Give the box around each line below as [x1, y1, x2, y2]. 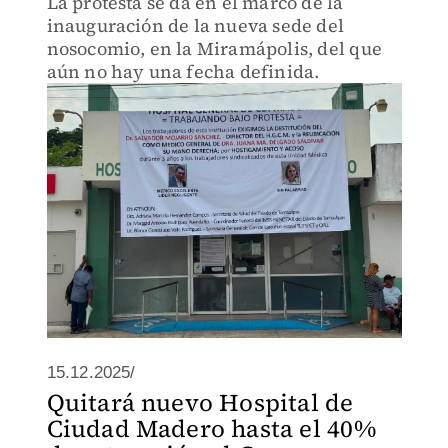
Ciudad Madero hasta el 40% [46, 412, 376, 445]
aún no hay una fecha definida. [46, 59, 320, 84]
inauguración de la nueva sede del [46, 13, 345, 38]
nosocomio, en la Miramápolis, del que [46, 36, 382, 61]
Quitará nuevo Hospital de [46, 386, 354, 419]
